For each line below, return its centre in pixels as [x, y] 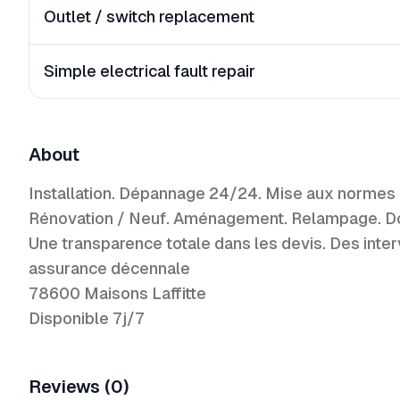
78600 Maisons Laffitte [117, 293]
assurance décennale [109, 268]
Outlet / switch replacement [149, 17]
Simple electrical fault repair [150, 71]
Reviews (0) [79, 387]
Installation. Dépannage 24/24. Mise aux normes [212, 193]
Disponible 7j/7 [87, 318]
